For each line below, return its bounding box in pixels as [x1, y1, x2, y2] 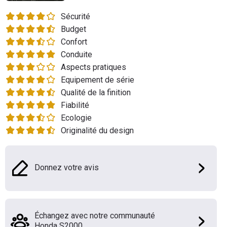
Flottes [8, 7, 32, 18]
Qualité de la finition [61, 88, 131, 97]
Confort [61, 37, 87, 47]
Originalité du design [61, 126, 134, 135]
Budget [61, 24, 86, 34]
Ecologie [61, 113, 92, 123]
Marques [8, 123, 39, 134]
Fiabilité [61, 100, 89, 110]
